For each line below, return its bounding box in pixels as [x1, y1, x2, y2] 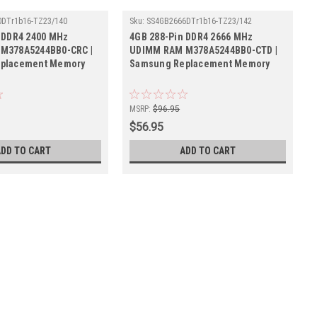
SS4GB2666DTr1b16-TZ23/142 [146, 16, 253, 26]
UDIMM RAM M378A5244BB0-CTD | [129, 44, 278, 56]
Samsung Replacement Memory [129, 57, 270, 69]
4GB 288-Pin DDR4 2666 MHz [129, 30, 253, 42]
